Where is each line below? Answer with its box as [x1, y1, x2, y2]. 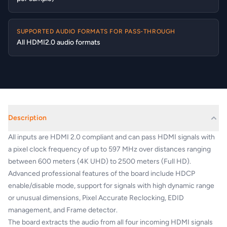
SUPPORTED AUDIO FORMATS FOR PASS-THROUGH [17, 28, 175, 35]
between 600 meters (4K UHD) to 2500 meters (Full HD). [8, 157, 191, 166]
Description [8, 113, 47, 122]
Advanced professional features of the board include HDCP [8, 169, 195, 178]
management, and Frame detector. [8, 206, 118, 214]
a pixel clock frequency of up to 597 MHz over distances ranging [8, 145, 211, 154]
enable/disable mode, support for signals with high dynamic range [8, 181, 214, 190]
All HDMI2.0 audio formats [17, 38, 100, 47]
